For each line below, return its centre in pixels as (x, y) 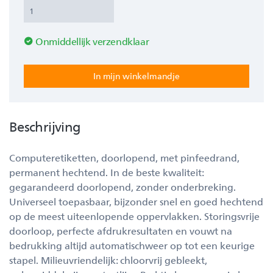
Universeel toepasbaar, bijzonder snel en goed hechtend (136, 201)
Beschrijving (45, 126)
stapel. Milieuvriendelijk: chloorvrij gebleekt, (108, 260)
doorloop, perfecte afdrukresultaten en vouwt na (121, 231)
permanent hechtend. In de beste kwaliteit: (106, 172)
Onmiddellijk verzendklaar (92, 41)
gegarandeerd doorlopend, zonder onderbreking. (122, 187)
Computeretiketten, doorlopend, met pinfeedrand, (124, 158)
